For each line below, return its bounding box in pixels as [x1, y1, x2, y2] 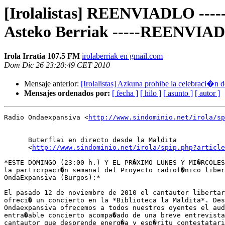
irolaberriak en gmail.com [82, 52, 163, 61]
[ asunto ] [163, 89, 193, 98]
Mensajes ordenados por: [24, 89, 110, 98]
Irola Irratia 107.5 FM [4, 52, 80, 61]
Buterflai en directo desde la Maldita [4, 136, 177, 144]
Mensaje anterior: [24, 79, 81, 88]
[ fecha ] [112, 89, 138, 98]
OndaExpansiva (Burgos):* [4, 174, 100, 182]
